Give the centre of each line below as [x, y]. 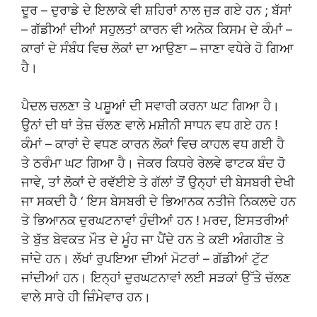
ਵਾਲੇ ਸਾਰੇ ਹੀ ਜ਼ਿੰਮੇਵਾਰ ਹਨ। [86, 296]
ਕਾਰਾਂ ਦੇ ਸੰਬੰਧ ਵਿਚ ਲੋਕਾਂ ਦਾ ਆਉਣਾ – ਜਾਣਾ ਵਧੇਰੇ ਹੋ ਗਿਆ [157, 48]
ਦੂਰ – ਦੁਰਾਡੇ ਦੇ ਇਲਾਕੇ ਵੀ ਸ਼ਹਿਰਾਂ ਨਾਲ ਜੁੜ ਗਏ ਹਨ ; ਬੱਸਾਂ [156, 10]
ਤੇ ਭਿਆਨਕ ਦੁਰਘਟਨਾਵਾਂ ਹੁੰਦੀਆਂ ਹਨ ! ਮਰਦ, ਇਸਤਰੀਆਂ [155, 220]
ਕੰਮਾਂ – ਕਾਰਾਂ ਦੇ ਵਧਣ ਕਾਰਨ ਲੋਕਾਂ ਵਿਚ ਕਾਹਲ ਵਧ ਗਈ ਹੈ [153, 144]
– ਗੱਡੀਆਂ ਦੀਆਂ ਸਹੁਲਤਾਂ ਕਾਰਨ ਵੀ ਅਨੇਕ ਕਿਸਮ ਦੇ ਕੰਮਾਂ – [157, 29]
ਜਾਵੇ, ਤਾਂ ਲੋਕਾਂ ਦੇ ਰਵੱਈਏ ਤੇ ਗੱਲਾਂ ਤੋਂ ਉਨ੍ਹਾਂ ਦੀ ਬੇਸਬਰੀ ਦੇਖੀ [158, 182]
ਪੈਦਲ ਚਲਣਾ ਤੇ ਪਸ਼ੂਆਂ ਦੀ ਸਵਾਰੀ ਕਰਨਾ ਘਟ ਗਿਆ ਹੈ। [150, 105]
